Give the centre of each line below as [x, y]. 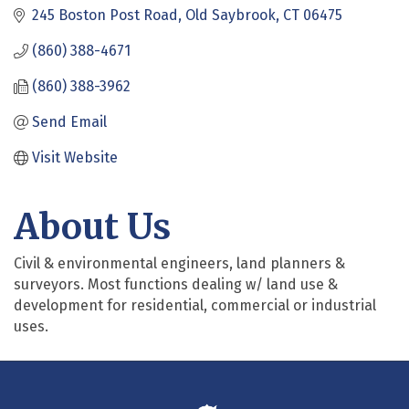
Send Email [69, 122]
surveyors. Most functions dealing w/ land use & [176, 285]
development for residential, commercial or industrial [195, 306]
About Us [92, 227]
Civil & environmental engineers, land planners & [179, 264]
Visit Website [75, 158]
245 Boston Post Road [105, 16]
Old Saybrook [231, 16]
